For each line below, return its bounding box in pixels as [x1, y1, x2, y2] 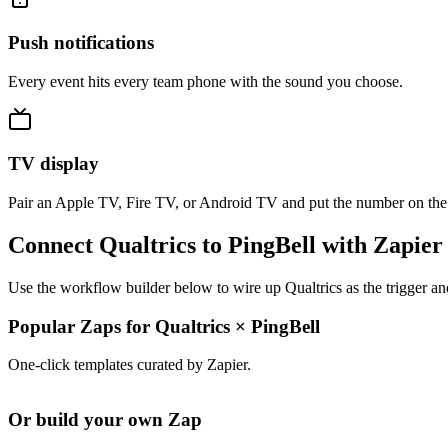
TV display [8, 153, 99, 175]
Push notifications [8, 31, 154, 53]
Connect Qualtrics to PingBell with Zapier [8, 232, 443, 259]
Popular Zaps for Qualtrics [8, 315, 235, 337]
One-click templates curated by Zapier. [8, 356, 251, 374]
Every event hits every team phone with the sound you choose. [8, 72, 403, 90]
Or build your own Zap [8, 409, 202, 431]
